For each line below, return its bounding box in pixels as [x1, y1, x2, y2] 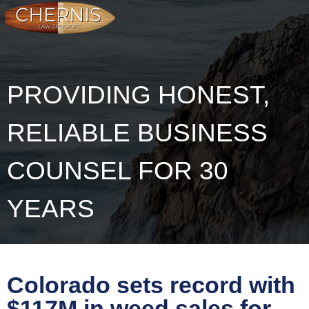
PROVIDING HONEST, [7, 81, 270, 109]
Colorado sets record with [7, 272, 295, 299]
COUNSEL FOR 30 [7, 157, 228, 185]
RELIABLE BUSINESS [7, 119, 268, 147]
